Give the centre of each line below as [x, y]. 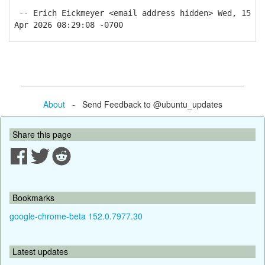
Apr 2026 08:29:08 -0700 [69, 25]
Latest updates [40, 251]
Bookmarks [33, 197]
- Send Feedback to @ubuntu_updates [143, 104]
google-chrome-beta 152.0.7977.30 [76, 216]
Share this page [42, 134]
